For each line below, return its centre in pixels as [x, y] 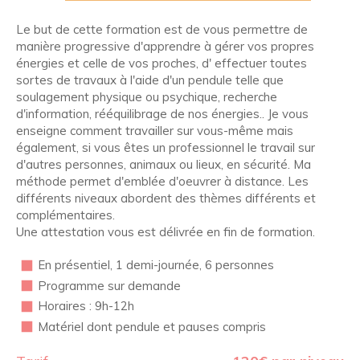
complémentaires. [65, 215]
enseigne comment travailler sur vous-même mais [155, 131]
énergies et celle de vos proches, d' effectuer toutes [162, 63]
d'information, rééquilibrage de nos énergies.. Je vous [162, 114]
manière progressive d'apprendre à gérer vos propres [165, 47]
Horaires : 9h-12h [88, 306]
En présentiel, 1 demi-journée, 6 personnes [156, 265]
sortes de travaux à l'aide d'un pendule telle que [150, 80]
